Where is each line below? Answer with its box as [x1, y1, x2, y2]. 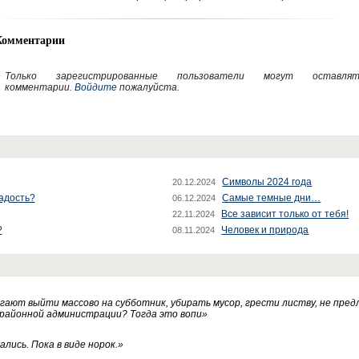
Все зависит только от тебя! [221, 208, 349, 220]
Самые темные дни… [222, 192, 321, 204]
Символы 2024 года [222, 176, 313, 188]
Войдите [74, 82, 117, 93]
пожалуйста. [116, 82, 179, 93]
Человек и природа [221, 224, 309, 236]
